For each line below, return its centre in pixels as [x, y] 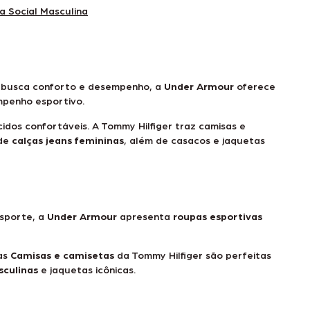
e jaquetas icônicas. [87, 270]
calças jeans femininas [68, 139]
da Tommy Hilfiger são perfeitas [193, 255]
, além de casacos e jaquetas [194, 139]
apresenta [145, 216]
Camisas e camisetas [62, 255]
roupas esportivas [218, 216]
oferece [255, 86]
